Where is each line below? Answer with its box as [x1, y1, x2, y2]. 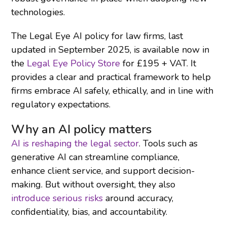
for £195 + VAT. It [120, 57, 197, 69]
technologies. [11, 6, 65, 18]
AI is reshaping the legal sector [11, 137, 139, 149]
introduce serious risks [11, 192, 103, 204]
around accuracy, [103, 192, 174, 204]
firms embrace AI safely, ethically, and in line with [11, 84, 214, 97]
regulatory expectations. [11, 98, 111, 110]
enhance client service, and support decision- [11, 164, 196, 177]
